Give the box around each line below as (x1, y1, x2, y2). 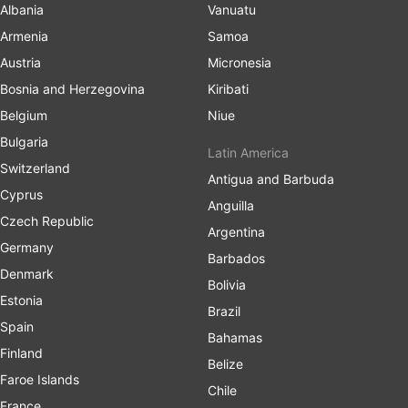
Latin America (208, 144, 289, 160)
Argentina (208, 223, 265, 240)
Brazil (208, 302, 240, 319)
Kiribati (208, 80, 249, 97)
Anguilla (208, 197, 254, 213)
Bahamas (208, 329, 262, 345)
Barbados (208, 250, 265, 266)
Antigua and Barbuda (208, 170, 334, 187)
